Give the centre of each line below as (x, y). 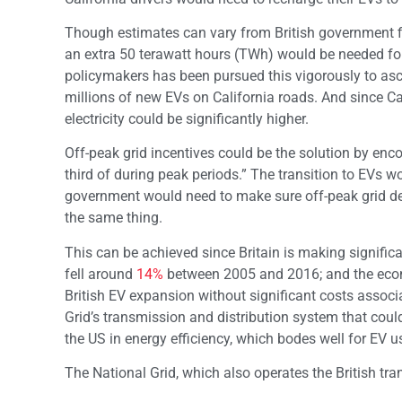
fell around (100, 274)
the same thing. (114, 218)
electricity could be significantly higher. (187, 118)
